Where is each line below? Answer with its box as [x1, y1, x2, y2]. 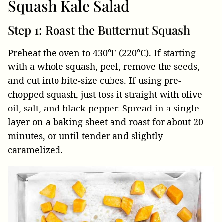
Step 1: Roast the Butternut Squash [8, 22, 190, 38]
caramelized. [8, 144, 63, 156]
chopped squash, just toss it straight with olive [8, 88, 202, 101]
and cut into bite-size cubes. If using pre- [8, 74, 181, 87]
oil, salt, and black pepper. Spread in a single [8, 102, 199, 114]
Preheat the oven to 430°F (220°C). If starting [8, 47, 196, 59]
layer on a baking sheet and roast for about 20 [8, 116, 203, 128]
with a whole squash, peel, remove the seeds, [8, 60, 200, 73]
